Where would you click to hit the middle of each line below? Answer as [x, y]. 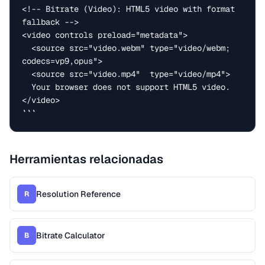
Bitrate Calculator [71, 235]
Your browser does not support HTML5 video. [27, 87]
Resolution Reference [78, 194]
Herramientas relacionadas [86, 159]
